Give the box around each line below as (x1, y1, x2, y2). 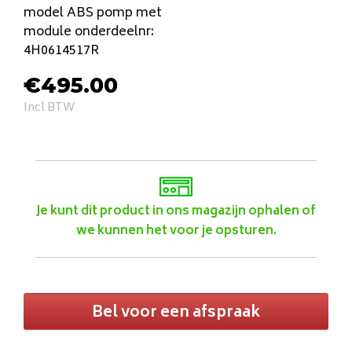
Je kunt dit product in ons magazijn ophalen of (36, 201, 316, 223)
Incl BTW (24, 98, 75, 119)
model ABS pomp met (24, 2, 162, 25)
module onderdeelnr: (24, 21, 154, 44)
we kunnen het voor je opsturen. (75, 221, 277, 243)
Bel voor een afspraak (92, 300, 260, 327)
